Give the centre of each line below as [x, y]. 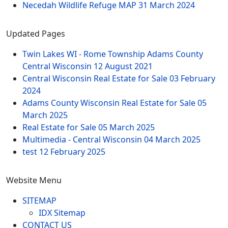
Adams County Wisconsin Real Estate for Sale [110, 103]
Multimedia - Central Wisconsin [83, 140]
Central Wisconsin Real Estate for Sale [96, 79]
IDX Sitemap [62, 213]
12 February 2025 [72, 152]
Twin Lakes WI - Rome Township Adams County [113, 54]
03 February [192, 79]
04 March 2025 [172, 140]
